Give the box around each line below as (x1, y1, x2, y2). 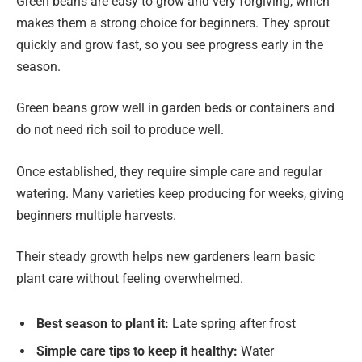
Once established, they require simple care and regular (16, 163, 322, 179)
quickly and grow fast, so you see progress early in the (16, 36, 323, 53)
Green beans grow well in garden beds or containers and (16, 100, 335, 116)
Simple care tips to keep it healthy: (36, 343, 238, 360)
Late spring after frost (169, 316, 296, 332)
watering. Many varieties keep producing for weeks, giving (16, 185, 344, 201)
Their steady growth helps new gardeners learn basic (16, 249, 315, 265)
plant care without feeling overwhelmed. (16, 271, 243, 287)
